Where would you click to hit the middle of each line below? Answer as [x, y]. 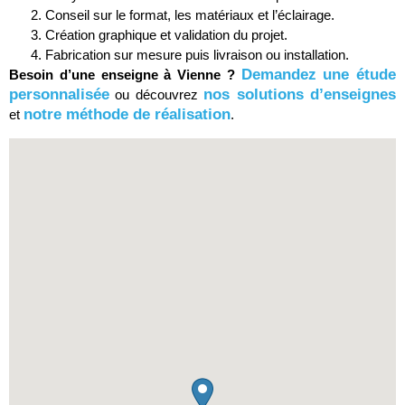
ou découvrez [157, 95]
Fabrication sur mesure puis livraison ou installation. [197, 55]
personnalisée [59, 95]
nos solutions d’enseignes [300, 95]
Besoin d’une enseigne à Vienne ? [122, 75]
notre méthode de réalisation [127, 115]
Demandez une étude [318, 75]
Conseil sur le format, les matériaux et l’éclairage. [190, 15]
